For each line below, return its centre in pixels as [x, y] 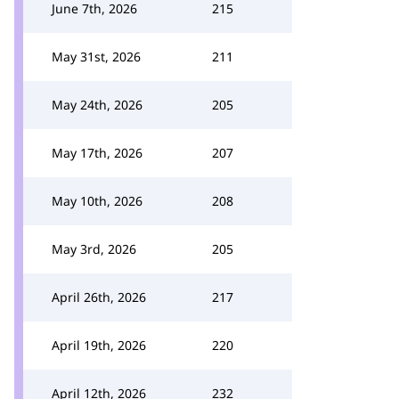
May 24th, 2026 [97, 105]
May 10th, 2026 [97, 201]
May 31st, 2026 [96, 57]
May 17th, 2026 [97, 153]
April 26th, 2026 [99, 297]
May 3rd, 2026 [94, 249]
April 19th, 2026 [99, 345]
